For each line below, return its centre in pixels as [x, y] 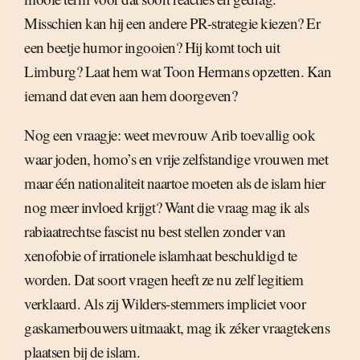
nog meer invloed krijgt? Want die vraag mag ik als [166, 207]
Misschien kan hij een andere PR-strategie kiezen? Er [172, 23]
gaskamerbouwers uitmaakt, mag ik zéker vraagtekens [177, 327]
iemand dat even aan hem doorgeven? [131, 95]
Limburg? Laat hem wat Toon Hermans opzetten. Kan [178, 71]
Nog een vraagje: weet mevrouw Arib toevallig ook [170, 135]
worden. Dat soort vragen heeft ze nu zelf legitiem [164, 279]
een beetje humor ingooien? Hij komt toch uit [152, 47]
